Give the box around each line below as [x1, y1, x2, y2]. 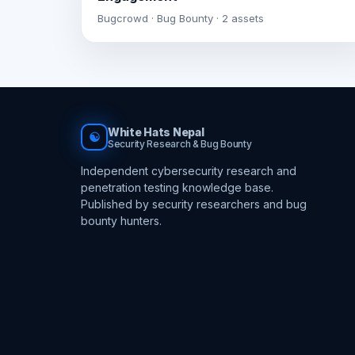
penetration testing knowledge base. [81, 180, 273, 194]
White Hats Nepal [108, 124, 204, 139]
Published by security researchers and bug [81, 197, 307, 211]
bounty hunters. [81, 213, 162, 227]
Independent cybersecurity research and [81, 163, 296, 177]
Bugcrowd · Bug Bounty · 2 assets [97, 11, 264, 25]
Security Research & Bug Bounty [108, 137, 252, 150]
